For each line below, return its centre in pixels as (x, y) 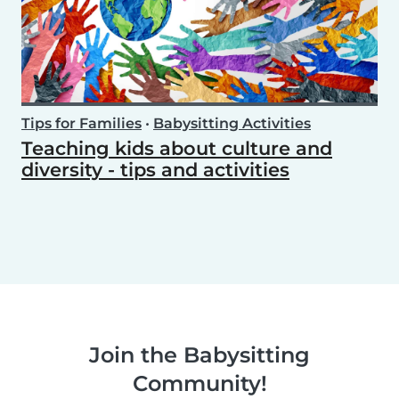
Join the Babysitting (199, 355)
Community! (199, 384)
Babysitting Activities (232, 124)
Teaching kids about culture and (177, 149)
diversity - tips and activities (155, 170)
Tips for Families (81, 124)
